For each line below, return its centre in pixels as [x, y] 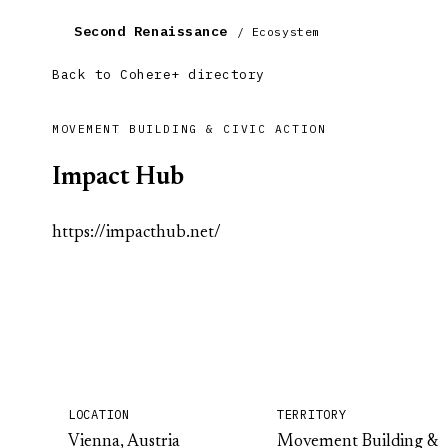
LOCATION [99, 414]
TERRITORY [312, 414]
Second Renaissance [155, 31]
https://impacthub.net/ [136, 233]
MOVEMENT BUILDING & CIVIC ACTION [189, 129]
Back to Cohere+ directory [158, 74]
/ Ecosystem [278, 31]
